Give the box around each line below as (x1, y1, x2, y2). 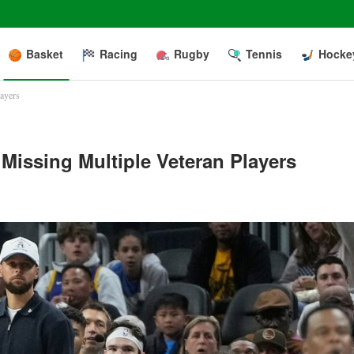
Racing (100, 46, 137, 62)
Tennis (246, 46, 282, 62)
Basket (26, 46, 63, 62)
